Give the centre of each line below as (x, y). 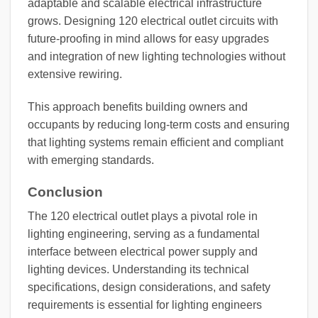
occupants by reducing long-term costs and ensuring (159, 125)
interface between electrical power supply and (143, 252)
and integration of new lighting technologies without (157, 57)
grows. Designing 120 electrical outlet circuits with (153, 21)
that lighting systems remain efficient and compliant (155, 143)
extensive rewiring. (75, 75)
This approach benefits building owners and (138, 107)
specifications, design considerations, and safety (149, 287)
